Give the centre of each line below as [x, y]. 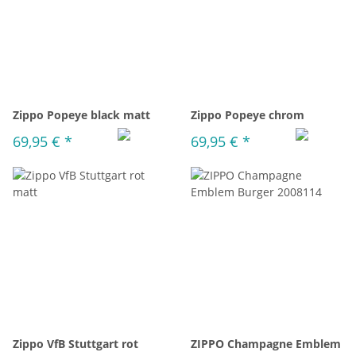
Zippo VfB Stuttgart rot [75, 344]
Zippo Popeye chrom [248, 115]
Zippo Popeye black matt [81, 115]
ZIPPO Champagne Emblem [266, 344]
